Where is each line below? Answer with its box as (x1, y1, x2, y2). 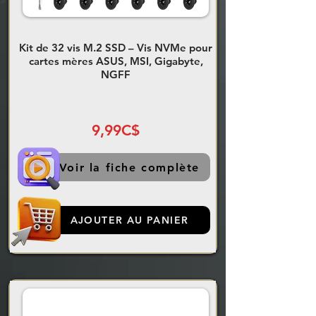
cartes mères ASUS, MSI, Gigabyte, (28, 54, 203, 68)
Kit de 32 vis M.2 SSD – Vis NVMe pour (19, 41, 212, 55)
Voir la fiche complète (59, 160, 200, 174)
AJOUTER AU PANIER (70, 214, 189, 227)
